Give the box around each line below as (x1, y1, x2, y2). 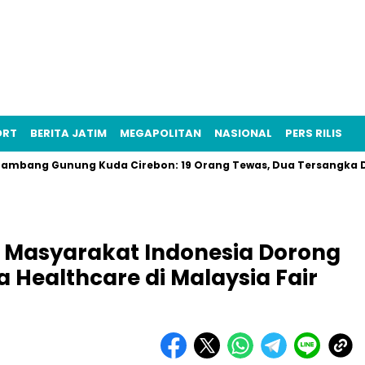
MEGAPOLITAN (120, 125, 201, 141)
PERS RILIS (285, 125, 342, 141)
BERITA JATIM (30, 125, 107, 141)
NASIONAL (214, 125, 272, 141)
